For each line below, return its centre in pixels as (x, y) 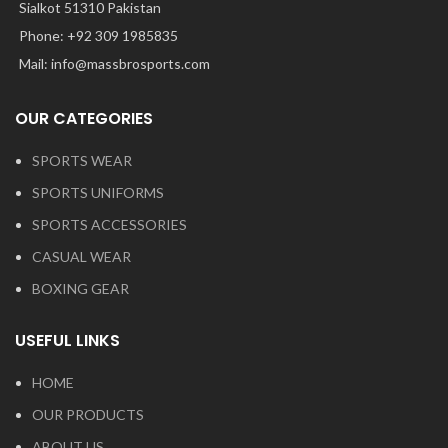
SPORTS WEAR (82, 160)
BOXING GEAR (80, 288)
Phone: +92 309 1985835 (98, 35)
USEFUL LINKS (67, 340)
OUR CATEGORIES (84, 118)
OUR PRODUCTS (88, 414)
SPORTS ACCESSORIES (109, 224)
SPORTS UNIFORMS (98, 192)
